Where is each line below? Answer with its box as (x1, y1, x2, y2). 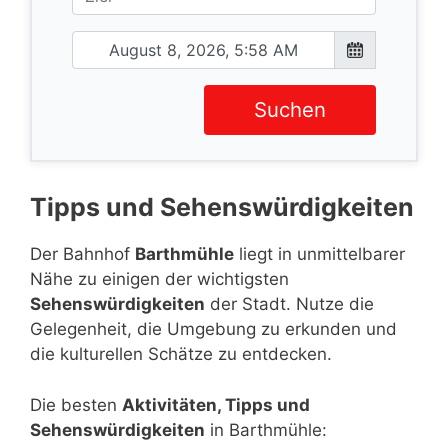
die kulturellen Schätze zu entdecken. (30, 344, 332, 365)
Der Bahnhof (30, 244, 135, 265)
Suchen (254, 97, 326, 123)
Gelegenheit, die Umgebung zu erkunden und (30, 319, 397, 340)
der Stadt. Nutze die (205, 294, 374, 315)
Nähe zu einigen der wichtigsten (30, 269, 289, 290)
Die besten (30, 394, 122, 415)
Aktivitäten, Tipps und (122, 394, 310, 415)
